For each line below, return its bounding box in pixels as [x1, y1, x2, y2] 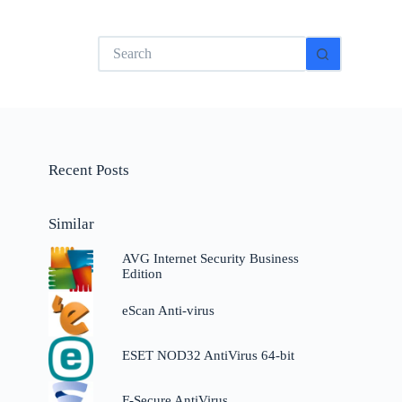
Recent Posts [48, 162, 130, 179]
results [96, 51, 133, 66]
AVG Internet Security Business [121, 250, 299, 266]
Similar [48, 215, 95, 232]
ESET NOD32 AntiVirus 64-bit [121, 348, 294, 363]
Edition [121, 266, 162, 281]
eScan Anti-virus [121, 303, 214, 319]
